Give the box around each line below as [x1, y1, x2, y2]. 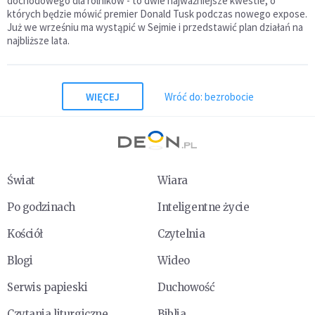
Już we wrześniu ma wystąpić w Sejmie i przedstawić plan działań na [7, 20, 303, 34]
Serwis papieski [7, 281, 88, 295]
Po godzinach [7, 200, 75, 214]
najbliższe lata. [7, 34, 70, 48]
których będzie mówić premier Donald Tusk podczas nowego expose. [7, 7, 307, 21]
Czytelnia [157, 227, 205, 241]
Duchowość [157, 281, 215, 295]
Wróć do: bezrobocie [164, 89, 254, 103]
